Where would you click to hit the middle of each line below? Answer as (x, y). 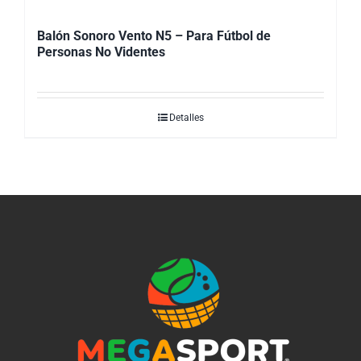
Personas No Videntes (101, 52)
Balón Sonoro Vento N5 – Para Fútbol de (154, 36)
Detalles (186, 118)
